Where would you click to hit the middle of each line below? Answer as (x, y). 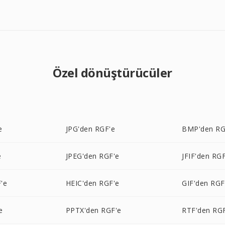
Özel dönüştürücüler (113, 73)
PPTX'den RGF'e (93, 210)
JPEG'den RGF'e (92, 156)
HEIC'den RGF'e (92, 183)
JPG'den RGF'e (90, 129)
